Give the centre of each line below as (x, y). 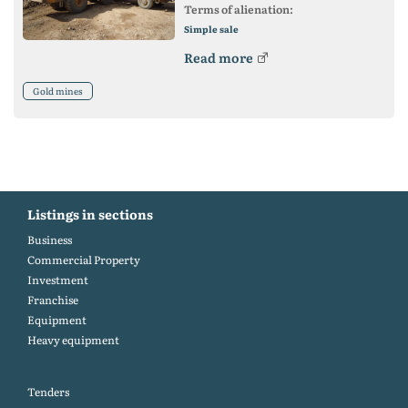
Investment (58, 280)
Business (50, 240)
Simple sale (211, 29)
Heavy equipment (73, 340)
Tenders (48, 392)
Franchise (53, 300)
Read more (218, 57)
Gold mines (58, 91)
